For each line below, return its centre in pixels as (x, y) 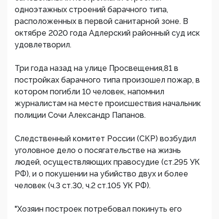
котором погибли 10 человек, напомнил (89, 92)
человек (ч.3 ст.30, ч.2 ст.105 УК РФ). (83, 186)
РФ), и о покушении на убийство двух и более (101, 174)
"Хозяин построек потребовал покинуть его (98, 209)
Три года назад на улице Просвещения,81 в (97, 68)
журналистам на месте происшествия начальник (108, 103)
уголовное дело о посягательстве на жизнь (98, 150)
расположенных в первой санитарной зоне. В (101, 21)
